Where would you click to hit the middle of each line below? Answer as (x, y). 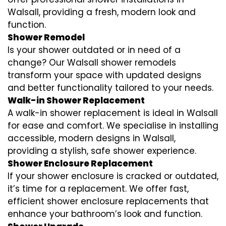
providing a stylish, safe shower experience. (102, 151)
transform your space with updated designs (104, 75)
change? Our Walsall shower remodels (92, 63)
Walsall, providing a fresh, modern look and (102, 12)
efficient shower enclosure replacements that (108, 202)
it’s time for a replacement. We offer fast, (98, 189)
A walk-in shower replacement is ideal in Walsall (113, 113)
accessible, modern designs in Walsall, (92, 138)
